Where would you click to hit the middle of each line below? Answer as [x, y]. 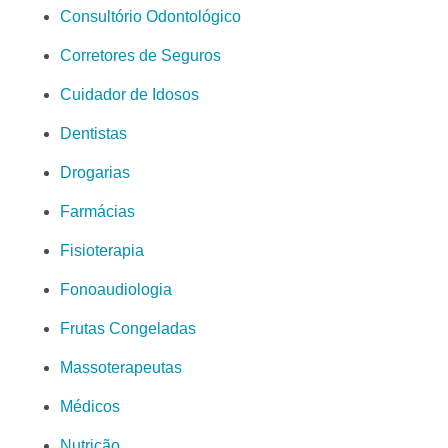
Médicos [90, 406]
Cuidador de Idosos [129, 94]
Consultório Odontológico [150, 16]
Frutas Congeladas [128, 328]
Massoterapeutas [121, 367]
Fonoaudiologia [116, 289]
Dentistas [93, 133]
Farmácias [97, 211]
